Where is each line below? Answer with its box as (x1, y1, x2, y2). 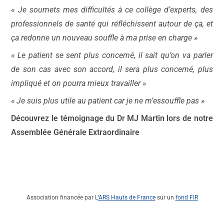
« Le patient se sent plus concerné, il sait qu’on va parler (11, 50, 213, 60)
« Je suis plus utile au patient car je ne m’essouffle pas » (11, 96, 205, 105)
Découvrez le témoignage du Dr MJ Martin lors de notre (11, 113, 213, 123)
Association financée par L (26, 194, 98, 201)
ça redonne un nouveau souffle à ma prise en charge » (11, 33, 198, 42)
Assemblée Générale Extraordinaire (11, 127, 140, 137)
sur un (155, 194, 175, 201)
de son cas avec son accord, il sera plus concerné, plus (11, 64, 213, 74)
